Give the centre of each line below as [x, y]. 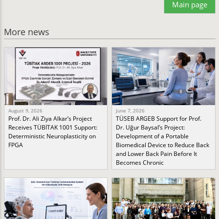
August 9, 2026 [25, 111]
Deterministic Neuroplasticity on [52, 136]
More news [26, 32]
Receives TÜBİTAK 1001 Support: [53, 128]
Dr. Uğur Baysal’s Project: [151, 128]
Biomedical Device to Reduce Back [163, 145]
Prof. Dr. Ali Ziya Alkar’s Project [50, 119]
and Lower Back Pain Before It [157, 154]
